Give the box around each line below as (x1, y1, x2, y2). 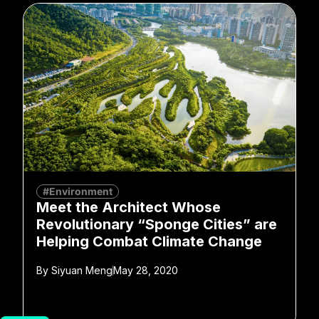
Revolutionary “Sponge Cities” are (36, 215, 277, 233)
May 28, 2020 (113, 263, 178, 276)
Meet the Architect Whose (36, 198, 221, 216)
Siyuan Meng (48, 263, 113, 276)
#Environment (43, 184, 113, 197)
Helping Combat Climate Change (36, 232, 262, 250)
